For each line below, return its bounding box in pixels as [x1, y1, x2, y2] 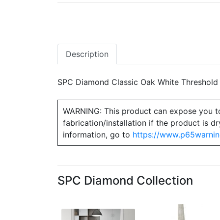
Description [66, 49, 109, 59]
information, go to [63, 130, 133, 139]
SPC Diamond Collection [57, 173, 193, 188]
